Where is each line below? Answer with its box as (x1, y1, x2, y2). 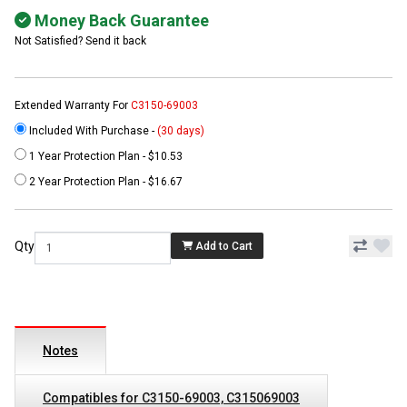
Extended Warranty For (15, 98, 131, 112)
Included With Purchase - (26, 124, 157, 137)
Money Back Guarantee (31, 10, 209, 30)
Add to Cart (195, 239, 253, 253)
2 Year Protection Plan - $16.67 (26, 174, 183, 188)
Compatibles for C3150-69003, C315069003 (43, 390, 300, 405)
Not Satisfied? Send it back (15, 34, 146, 47)
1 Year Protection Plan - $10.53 (26, 149, 183, 163)
